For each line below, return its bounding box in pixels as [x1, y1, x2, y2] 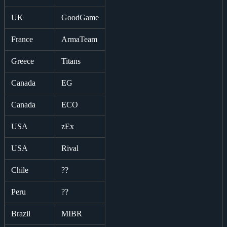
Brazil [11, 209, 30, 218]
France [11, 34, 33, 44]
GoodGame [61, 13, 99, 22]
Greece [11, 56, 34, 65]
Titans [61, 56, 81, 65]
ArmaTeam [61, 34, 97, 44]
